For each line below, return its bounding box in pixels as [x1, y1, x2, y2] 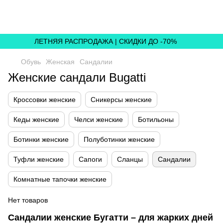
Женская [46, 58, 75, 66]
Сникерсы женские [91, 96, 152, 104]
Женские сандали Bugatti [8, 71, 146, 84]
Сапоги [79, 155, 102, 163]
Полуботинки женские [84, 135, 155, 143]
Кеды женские [13, 115, 59, 123]
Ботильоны [138, 115, 174, 123]
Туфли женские [13, 155, 64, 163]
